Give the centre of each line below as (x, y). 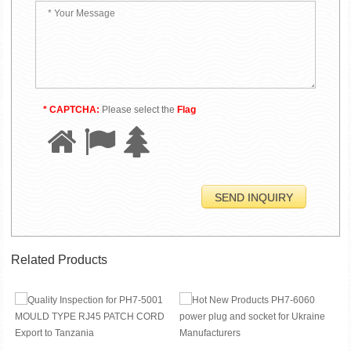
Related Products (60, 260)
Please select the (139, 110)
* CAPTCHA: (72, 110)
